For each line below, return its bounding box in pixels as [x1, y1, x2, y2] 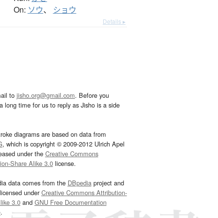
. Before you [75, 91, 109, 100]
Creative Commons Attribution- [41, 188, 127, 198]
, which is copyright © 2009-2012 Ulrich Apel [2, 139, 125, 149]
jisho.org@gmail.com [17, 91, 75, 100]
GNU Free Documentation [34, 198, 107, 207]
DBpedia [67, 178, 91, 188]
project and [91, 178, 124, 188]
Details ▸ [103, 17, 126, 26]
